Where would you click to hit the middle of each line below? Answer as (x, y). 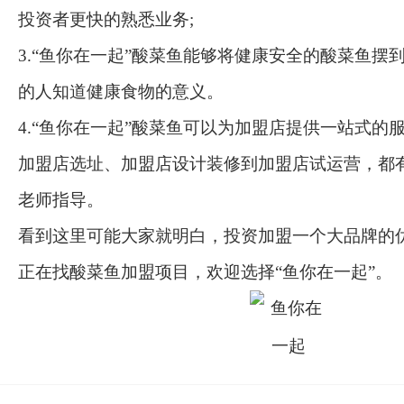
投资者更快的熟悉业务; (106, 19)
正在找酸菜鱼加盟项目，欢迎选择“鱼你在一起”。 (205, 272)
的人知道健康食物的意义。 (121, 92)
